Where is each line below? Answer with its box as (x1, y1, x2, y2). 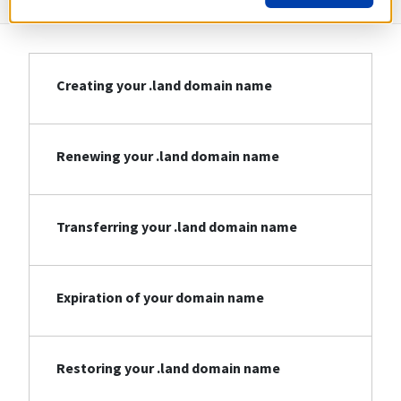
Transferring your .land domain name (56, 218, 297, 236)
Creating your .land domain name (56, 76, 272, 95)
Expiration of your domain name (56, 288, 264, 307)
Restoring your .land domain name (56, 359, 280, 378)
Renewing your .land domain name (56, 147, 279, 166)
